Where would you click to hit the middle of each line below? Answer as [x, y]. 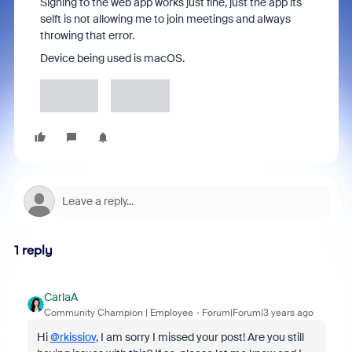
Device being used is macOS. [112, 58]
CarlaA [60, 297]
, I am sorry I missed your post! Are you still [200, 337]
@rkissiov [73, 337]
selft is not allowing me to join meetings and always [165, 19]
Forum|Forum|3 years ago [257, 313]
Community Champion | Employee [118, 313]
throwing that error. [88, 35]
